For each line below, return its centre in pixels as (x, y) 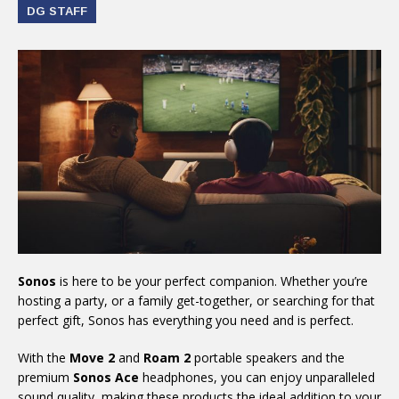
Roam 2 (167, 358)
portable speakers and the (268, 358)
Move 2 (92, 358)
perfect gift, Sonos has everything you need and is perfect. (186, 321)
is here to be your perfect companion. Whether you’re (212, 281)
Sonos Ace (106, 378)
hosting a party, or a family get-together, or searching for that (196, 301)
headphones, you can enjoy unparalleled (259, 378)
